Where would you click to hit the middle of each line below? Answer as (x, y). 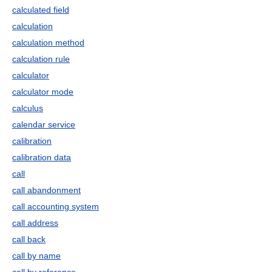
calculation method (48, 42)
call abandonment (46, 190)
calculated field (41, 10)
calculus (28, 108)
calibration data (42, 157)
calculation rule (41, 59)
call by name (36, 256)
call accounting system (56, 206)
